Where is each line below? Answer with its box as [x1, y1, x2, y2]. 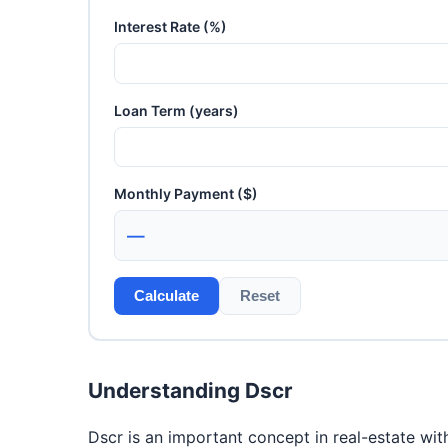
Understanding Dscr [88, 378, 293, 404]
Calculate [134, 287, 199, 305]
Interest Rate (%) [114, 18, 227, 36]
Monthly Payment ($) [114, 185, 258, 203]
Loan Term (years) [114, 101, 239, 119]
